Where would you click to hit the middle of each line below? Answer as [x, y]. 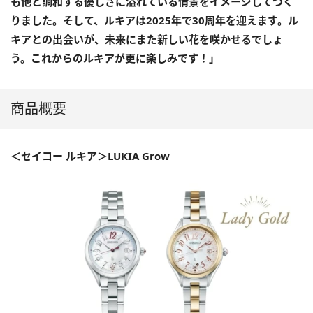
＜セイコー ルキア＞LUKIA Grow [90, 155]
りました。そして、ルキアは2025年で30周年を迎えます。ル [154, 20]
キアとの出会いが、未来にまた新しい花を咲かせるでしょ [147, 39]
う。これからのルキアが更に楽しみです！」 [115, 58]
